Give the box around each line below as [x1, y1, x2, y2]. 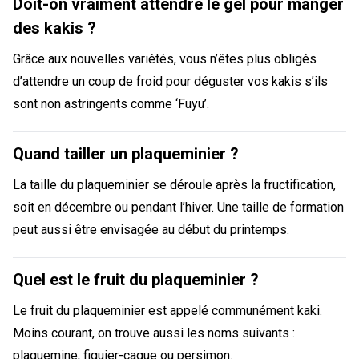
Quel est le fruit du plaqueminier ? [13, 270, 259, 290]
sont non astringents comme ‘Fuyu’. [13, 96, 209, 112]
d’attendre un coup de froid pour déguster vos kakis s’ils [13, 74, 328, 90]
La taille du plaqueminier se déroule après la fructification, [13, 177, 336, 193]
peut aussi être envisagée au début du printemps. [13, 222, 289, 238]
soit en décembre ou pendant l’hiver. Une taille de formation [13, 200, 344, 216]
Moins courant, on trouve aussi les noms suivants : [13, 325, 295, 341]
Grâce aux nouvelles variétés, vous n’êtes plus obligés [13, 51, 317, 67]
